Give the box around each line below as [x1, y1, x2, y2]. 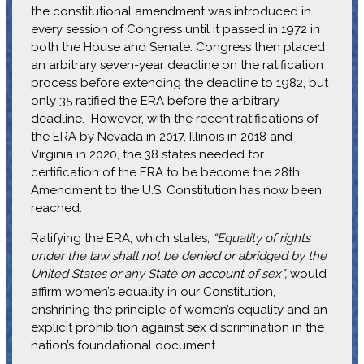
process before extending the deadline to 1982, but [30, 75, 328, 90]
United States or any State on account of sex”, [30, 266, 290, 281]
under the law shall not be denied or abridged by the [30, 248, 327, 263]
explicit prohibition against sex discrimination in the [30, 319, 324, 335]
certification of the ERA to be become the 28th [30, 164, 300, 180]
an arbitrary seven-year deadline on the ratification [30, 57, 323, 72]
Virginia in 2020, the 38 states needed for [30, 146, 264, 162]
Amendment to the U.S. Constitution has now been [30, 182, 322, 197]
